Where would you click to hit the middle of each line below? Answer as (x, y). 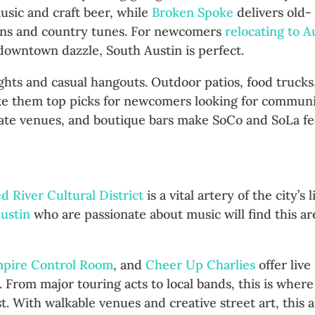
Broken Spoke (193, 13)
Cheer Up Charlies (201, 265)
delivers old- (273, 13)
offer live (283, 265)
